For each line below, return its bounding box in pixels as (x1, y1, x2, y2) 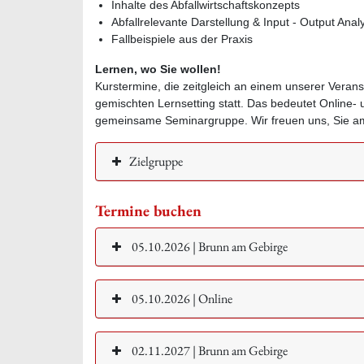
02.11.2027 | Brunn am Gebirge (129, 341, 288, 359)
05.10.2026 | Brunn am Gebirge (129, 237, 288, 255)
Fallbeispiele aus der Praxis (111, 32, 253, 45)
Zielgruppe (129, 152, 183, 170)
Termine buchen (95, 200, 201, 221)
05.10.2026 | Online (129, 289, 232, 307)
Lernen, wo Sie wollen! (95, 62, 224, 76)
